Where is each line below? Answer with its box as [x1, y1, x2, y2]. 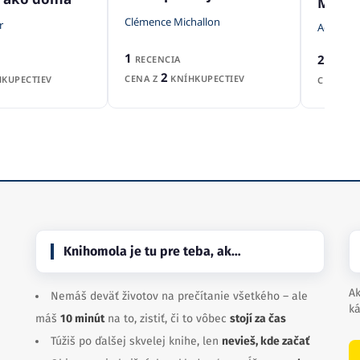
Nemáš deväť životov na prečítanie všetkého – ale [51, 289, 308, 303]
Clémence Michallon [125, 14, 220, 30]
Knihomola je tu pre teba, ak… [63, 243, 241, 259]
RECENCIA [132, 53, 181, 65]
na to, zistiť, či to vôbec [104, 312, 230, 325]
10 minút [60, 312, 104, 325]
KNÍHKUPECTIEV [167, 72, 245, 84]
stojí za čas [230, 312, 286, 325]
